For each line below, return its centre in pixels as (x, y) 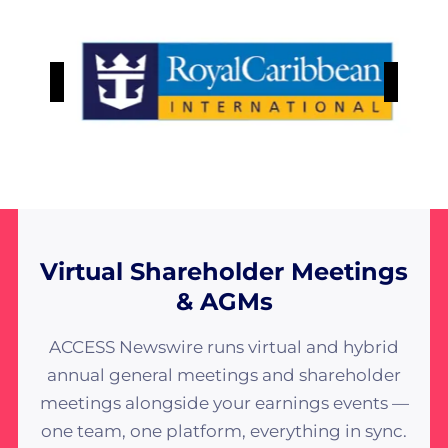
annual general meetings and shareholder (224, 374)
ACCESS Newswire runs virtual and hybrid (224, 346)
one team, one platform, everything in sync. (224, 430)
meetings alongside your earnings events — (224, 402)
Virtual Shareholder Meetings (224, 271)
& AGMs (224, 301)
